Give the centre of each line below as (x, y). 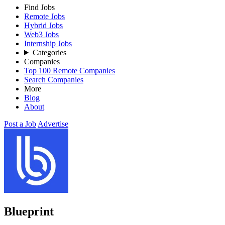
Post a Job (20, 124)
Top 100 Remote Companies (70, 71)
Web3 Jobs (41, 34)
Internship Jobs (48, 43)
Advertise (53, 124)
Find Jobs (39, 7)
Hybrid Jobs (43, 25)
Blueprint (29, 211)
